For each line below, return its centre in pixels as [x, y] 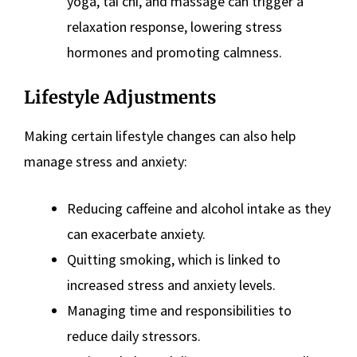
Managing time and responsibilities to [179, 311]
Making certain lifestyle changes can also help [160, 136]
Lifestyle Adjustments [120, 98]
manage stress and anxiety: [106, 162]
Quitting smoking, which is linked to [174, 260]
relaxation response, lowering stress [175, 27]
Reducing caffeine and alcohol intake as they [199, 209]
